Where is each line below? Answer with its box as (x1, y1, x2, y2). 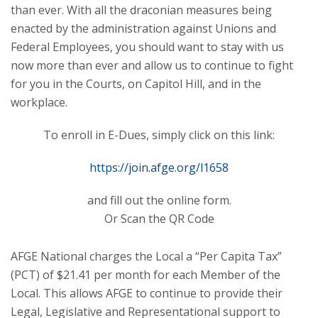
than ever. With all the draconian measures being (11, 2, 272, 18)
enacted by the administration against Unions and (11, 21, 276, 36)
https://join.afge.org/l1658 (89, 160, 229, 175)
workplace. (11, 94, 67, 110)
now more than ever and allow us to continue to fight (11, 57, 293, 73)
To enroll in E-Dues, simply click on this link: (43, 127, 275, 143)
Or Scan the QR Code (104, 211, 214, 226)
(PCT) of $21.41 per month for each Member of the (11, 267, 280, 283)
